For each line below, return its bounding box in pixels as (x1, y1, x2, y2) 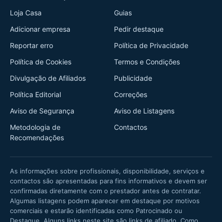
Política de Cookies (10, 57, 71, 66)
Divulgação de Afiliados (10, 74, 86, 82)
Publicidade (114, 74, 152, 82)
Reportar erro (10, 41, 53, 50)
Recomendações (10, 133, 64, 142)
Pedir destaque (114, 25, 164, 33)
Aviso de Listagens (114, 107, 174, 115)
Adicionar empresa (10, 25, 70, 33)
